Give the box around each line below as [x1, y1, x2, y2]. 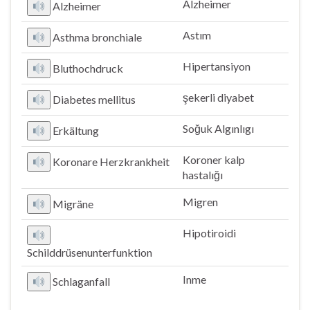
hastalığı [183, 168, 223, 181]
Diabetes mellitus [53, 93, 136, 106]
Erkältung [53, 124, 100, 137]
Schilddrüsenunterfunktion [27, 246, 152, 259]
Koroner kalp [183, 153, 245, 166]
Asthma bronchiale [53, 30, 143, 44]
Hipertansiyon [183, 60, 250, 73]
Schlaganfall [53, 275, 111, 288]
